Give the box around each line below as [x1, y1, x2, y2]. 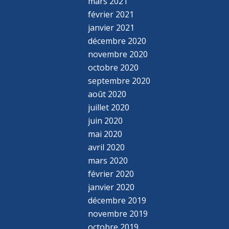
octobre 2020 [88, 61, 139, 73]
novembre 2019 [88, 208, 148, 219]
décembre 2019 [88, 194, 147, 206]
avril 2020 [88, 141, 125, 153]
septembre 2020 [88, 75, 151, 86]
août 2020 [88, 88, 127, 100]
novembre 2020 [88, 48, 148, 60]
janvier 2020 [88, 181, 135, 193]
